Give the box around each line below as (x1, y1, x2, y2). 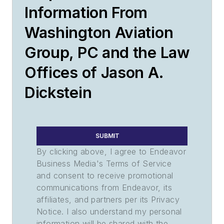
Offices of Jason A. (24, 63, 163, 82)
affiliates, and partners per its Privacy (36, 194, 179, 205)
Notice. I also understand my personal (36, 206, 182, 217)
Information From (24, 3, 148, 22)
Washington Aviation (24, 23, 173, 42)
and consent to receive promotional (36, 170, 173, 181)
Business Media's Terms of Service (36, 158, 172, 169)
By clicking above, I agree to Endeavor (36, 146, 186, 157)
